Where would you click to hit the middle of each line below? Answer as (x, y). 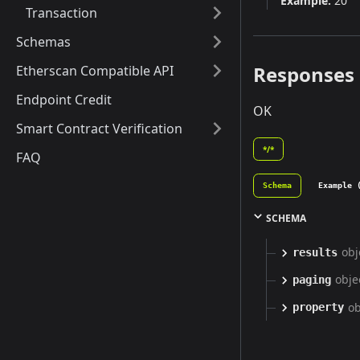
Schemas (43, 42)
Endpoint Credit (64, 100)
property (318, 307)
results (315, 252)
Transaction (61, 13)
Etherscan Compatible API (95, 71)
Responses (304, 75)
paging (312, 280)
